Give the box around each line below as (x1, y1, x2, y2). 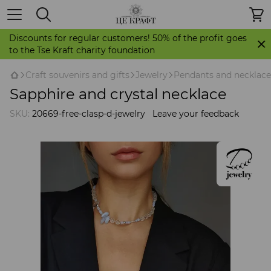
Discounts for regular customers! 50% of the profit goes (9, 33, 247, 44)
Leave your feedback (152, 108, 239, 119)
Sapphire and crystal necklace (10, 85, 227, 103)
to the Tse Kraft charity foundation (9, 45, 155, 56)
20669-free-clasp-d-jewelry (30, 108, 145, 119)
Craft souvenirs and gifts (25, 70, 129, 80)
